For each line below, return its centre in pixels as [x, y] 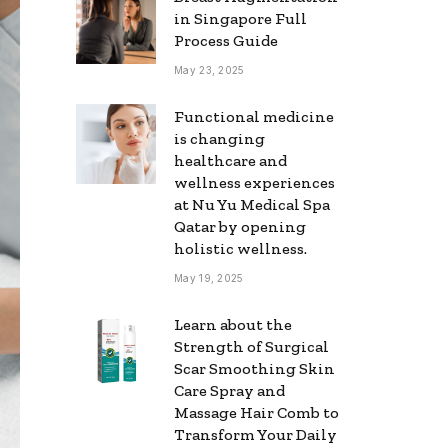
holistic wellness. [240, 248]
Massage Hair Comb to [256, 412]
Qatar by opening [240, 226]
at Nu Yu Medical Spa [252, 204]
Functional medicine [254, 116]
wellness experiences [254, 182]
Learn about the [233, 324]
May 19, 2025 [209, 278]
